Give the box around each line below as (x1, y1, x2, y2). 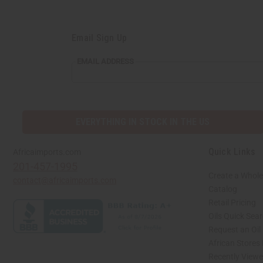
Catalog (208, 184, 237, 194)
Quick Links (208, 146, 256, 157)
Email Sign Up (72, 32, 127, 43)
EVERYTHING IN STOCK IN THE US (76, 116, 210, 127)
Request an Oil (208, 224, 261, 234)
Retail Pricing (208, 197, 256, 207)
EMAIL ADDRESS (77, 56, 134, 66)
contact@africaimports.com (13, 175, 116, 185)
